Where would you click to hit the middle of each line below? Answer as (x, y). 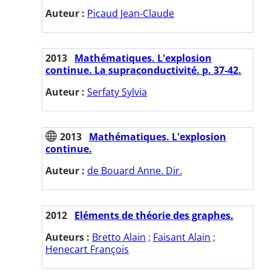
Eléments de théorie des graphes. (154, 215)
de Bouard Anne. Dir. (135, 170)
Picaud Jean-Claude (131, 13)
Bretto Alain (119, 237)
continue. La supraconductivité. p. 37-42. (143, 70)
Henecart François (87, 249)
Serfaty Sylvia (117, 92)
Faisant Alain (182, 237)
